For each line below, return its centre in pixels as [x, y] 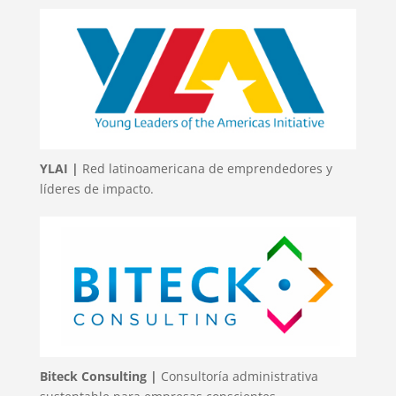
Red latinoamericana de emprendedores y [207, 168]
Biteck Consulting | [98, 377]
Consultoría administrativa [237, 377]
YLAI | [61, 168]
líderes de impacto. [96, 188]
